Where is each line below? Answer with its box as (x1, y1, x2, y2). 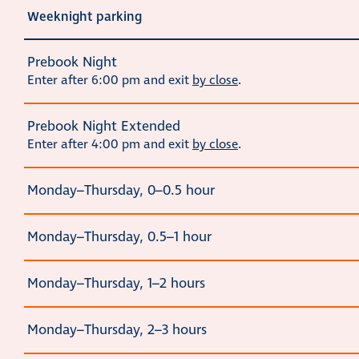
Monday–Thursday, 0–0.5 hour (27, 181, 215, 201)
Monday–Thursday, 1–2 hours (27, 274, 205, 294)
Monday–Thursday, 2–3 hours (27, 321, 207, 341)
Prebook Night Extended (27, 117, 180, 137)
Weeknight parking (27, 8, 142, 26)
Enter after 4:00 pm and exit (27, 136, 192, 154)
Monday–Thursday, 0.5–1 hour (27, 228, 212, 248)
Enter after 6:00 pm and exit (27, 72, 192, 90)
